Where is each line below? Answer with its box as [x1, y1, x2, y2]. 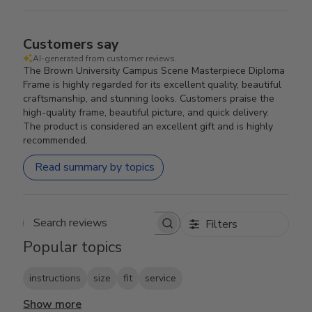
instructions [29, 271, 81, 285]
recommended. [23, 133, 88, 147]
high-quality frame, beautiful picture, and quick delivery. [23, 105, 270, 119]
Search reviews [100, 221, 175, 237]
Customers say [23, 34, 120, 54]
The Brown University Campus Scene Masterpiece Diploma [23, 63, 286, 77]
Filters [205, 216, 237, 232]
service [145, 271, 177, 285]
